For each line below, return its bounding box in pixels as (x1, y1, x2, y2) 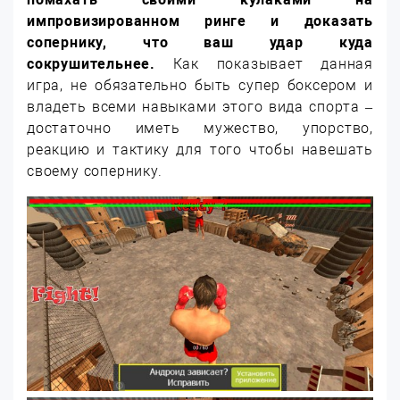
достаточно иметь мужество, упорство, (27, 120, 373, 137)
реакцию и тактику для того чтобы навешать (27, 141, 373, 158)
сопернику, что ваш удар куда (27, 34, 373, 51)
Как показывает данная (172, 55, 373, 72)
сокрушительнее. (27, 55, 173, 72)
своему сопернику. (27, 162, 162, 179)
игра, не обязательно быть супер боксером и (27, 77, 373, 94)
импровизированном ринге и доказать (27, 12, 373, 29)
